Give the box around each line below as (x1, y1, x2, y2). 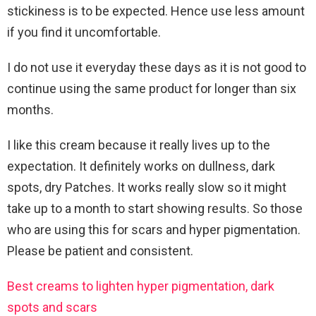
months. (7, 102, 54, 118)
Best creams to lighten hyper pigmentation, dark (7, 279, 274, 294)
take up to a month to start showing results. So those (7, 201, 303, 217)
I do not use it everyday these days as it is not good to (7, 60, 306, 75)
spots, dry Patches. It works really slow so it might (7, 180, 286, 195)
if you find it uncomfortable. (7, 25, 161, 40)
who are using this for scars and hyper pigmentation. (7, 222, 300, 238)
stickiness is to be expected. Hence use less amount (7, 4, 305, 19)
